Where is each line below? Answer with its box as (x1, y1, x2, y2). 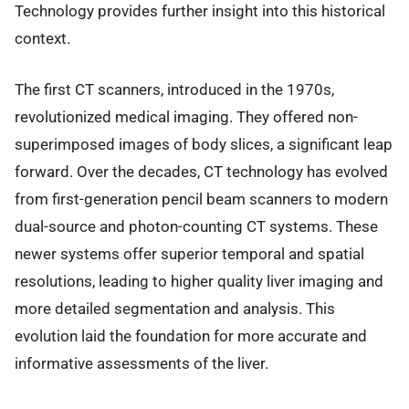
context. (15, 28, 70, 47)
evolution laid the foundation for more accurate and (15, 327, 367, 346)
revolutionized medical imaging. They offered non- (15, 108, 358, 127)
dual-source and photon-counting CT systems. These (15, 217, 378, 236)
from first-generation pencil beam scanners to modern (15, 190, 388, 209)
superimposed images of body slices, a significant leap (15, 135, 393, 154)
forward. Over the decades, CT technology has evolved (15, 163, 388, 182)
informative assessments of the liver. (15, 354, 268, 373)
